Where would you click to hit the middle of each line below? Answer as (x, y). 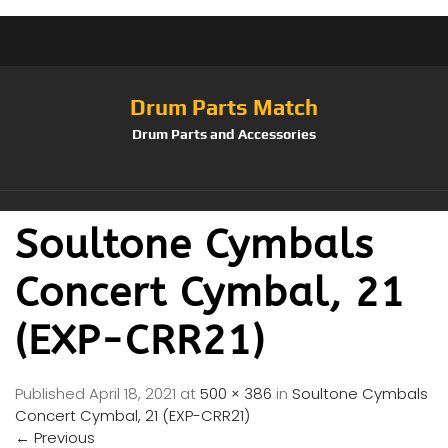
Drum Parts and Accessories (224, 134)
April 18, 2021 (132, 393)
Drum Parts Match (224, 107)
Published (52, 393)
